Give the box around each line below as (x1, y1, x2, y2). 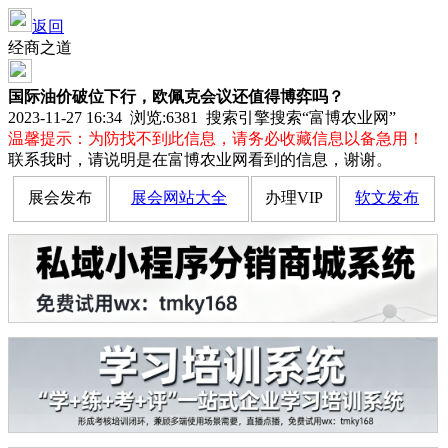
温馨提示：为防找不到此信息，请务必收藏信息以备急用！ (8, 130, 424, 147)
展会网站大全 (131, 189, 227, 206)
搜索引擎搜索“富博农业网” (198, 109, 396, 126)
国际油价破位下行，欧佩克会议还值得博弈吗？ (8, 88, 344, 105)
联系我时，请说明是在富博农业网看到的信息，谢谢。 (8, 151, 392, 168)
